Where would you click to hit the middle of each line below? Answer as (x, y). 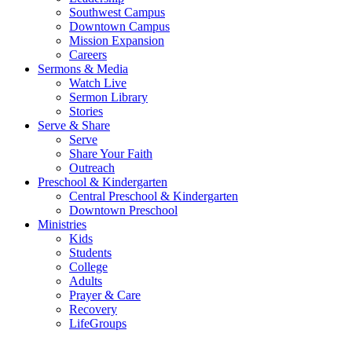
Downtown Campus (119, 26)
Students (90, 252)
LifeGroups (98, 323)
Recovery (93, 309)
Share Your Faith (111, 153)
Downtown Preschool (123, 210)
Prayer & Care (105, 295)
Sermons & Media (83, 68)
